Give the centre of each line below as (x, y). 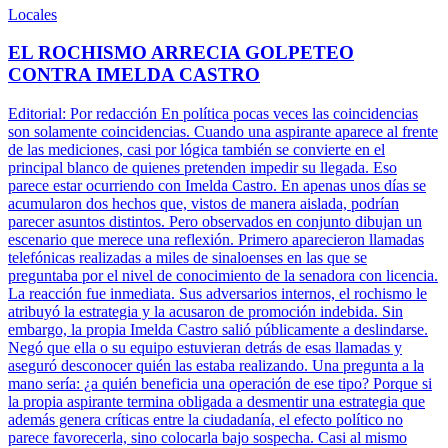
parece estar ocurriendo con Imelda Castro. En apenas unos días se (217, 186)
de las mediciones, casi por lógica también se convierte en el (196, 150)
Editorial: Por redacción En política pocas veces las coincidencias (213, 114)
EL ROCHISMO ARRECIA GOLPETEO (181, 53)
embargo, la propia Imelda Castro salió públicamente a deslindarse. (218, 330)
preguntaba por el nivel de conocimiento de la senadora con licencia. (223, 276)
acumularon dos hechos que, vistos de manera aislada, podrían (203, 204)
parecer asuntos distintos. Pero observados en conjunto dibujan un (215, 222)
